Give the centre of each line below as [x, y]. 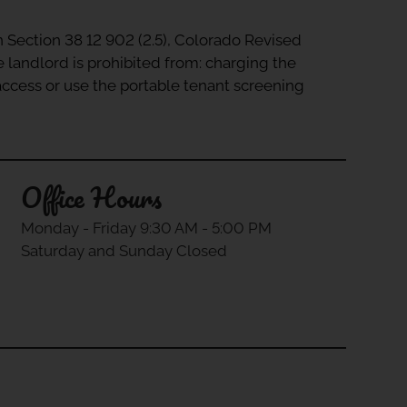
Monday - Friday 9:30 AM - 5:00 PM [146, 228]
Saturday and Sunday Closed [124, 251]
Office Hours [91, 198]
